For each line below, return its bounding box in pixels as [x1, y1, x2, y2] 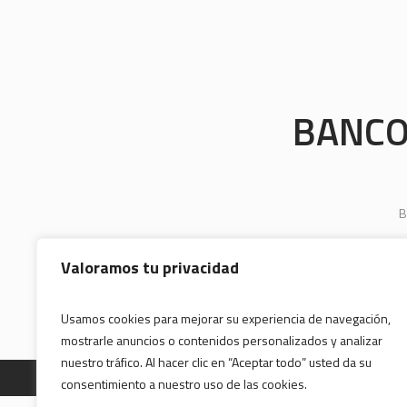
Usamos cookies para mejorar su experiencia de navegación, [61, 309, 391, 328]
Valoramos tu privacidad [61, 255, 239, 280]
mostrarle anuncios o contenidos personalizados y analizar [61, 331, 382, 350]
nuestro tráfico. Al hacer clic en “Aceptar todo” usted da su [61, 352, 372, 372]
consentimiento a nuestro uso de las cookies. [61, 374, 307, 393]
